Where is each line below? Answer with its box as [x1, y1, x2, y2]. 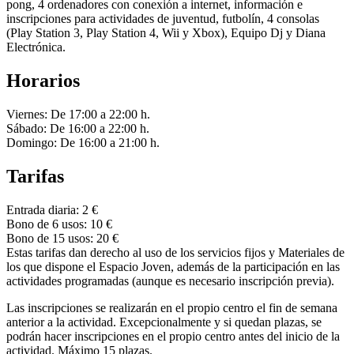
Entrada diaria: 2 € [6, 202, 98, 217]
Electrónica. [6, 40, 66, 55]
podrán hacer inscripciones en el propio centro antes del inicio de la [6, 329, 340, 343]
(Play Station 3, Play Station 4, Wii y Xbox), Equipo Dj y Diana [6, 26, 326, 40]
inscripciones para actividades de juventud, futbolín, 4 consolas [6, 12, 319, 26]
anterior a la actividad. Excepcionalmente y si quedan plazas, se [6, 314, 322, 329]
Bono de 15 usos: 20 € [6, 231, 119, 245]
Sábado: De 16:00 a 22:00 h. [6, 122, 149, 136]
